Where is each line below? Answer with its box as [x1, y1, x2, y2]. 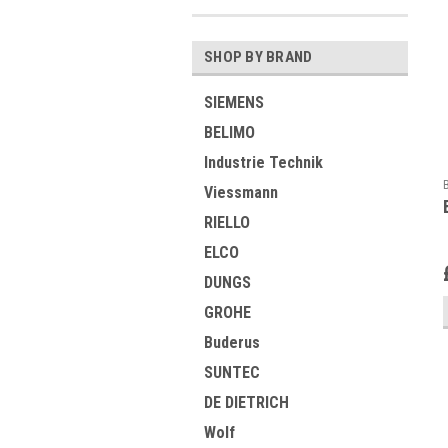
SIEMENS [204, 93, 264, 112]
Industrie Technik [204, 153, 323, 172]
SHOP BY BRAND [204, 48, 313, 66]
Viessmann [204, 183, 278, 202]
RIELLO [204, 213, 250, 232]
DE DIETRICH [204, 393, 289, 412]
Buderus [204, 333, 260, 352]
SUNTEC [204, 363, 260, 382]
